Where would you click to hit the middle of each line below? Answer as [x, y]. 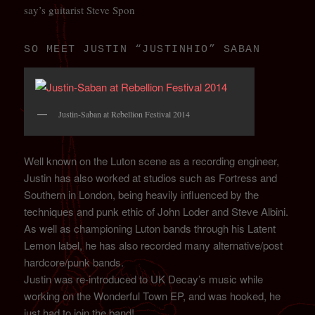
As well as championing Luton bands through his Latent [150, 229]
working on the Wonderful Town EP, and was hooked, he [153, 296]
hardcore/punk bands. [74, 262]
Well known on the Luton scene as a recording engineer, [152, 161]
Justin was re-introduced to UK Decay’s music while [144, 279]
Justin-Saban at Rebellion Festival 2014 [124, 114]
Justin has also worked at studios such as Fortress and [151, 178]
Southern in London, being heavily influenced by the [142, 195]
